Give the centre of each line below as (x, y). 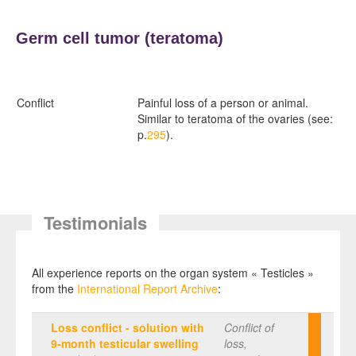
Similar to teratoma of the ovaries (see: (235, 118)
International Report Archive (147, 288)
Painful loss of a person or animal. (223, 102)
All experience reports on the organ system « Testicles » (173, 272)
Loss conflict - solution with (128, 327)
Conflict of (249, 327)
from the (54, 288)
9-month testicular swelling (125, 343)
